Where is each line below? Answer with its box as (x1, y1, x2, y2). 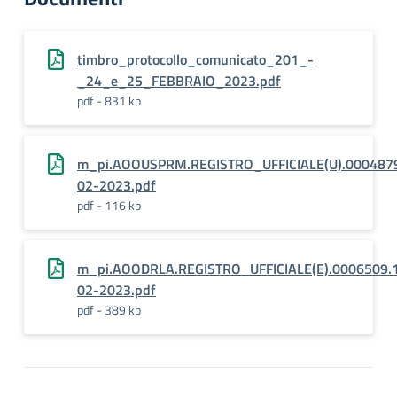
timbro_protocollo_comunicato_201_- (77, 49, 314, 70)
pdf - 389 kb (77, 300, 141, 319)
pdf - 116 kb (77, 196, 141, 214)
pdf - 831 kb (77, 91, 141, 110)
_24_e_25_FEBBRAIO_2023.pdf (77, 70, 281, 91)
